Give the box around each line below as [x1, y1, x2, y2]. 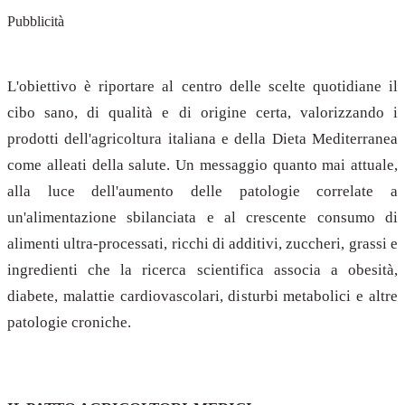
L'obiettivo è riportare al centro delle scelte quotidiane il [7, 77, 398, 95]
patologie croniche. [7, 313, 131, 331]
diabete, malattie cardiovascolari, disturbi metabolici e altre [7, 287, 398, 305]
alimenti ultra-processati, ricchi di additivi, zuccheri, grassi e [7, 234, 398, 252]
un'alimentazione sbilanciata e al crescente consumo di [7, 208, 398, 226]
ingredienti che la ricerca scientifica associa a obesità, [7, 260, 398, 278]
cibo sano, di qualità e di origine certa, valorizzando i [7, 103, 398, 121]
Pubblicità [7, 13, 64, 29]
